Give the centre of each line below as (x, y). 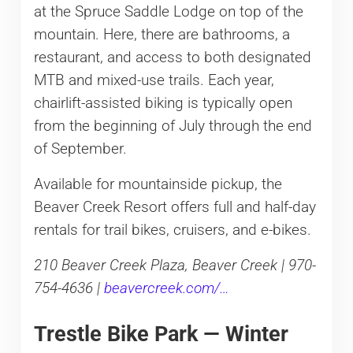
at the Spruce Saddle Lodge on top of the (168, 12)
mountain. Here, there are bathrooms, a (162, 35)
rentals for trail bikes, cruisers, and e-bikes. (172, 230)
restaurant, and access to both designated (172, 58)
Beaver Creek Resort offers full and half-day (175, 208)
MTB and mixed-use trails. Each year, (154, 81)
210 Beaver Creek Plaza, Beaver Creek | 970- (175, 266)
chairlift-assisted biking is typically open (163, 104)
